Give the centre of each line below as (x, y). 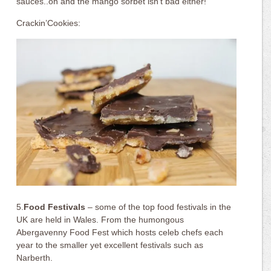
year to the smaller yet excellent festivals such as (110, 245)
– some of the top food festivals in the (160, 207)
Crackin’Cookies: (49, 23)
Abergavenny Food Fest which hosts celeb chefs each (120, 232)
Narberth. (35, 257)
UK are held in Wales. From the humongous (100, 219)
